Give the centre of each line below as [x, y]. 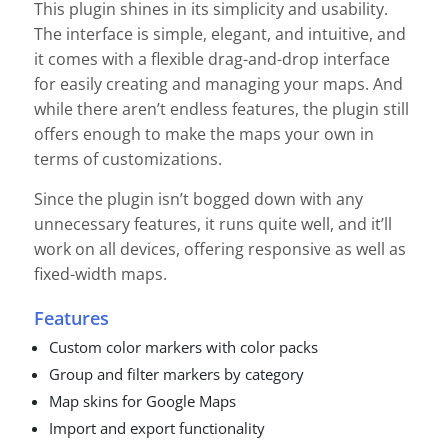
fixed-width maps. [100, 273]
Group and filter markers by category [176, 374]
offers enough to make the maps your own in [204, 133]
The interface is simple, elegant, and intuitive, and [220, 33]
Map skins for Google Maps [142, 401]
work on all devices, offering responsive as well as [220, 248]
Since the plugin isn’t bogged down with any [198, 198]
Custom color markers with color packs [183, 347]
